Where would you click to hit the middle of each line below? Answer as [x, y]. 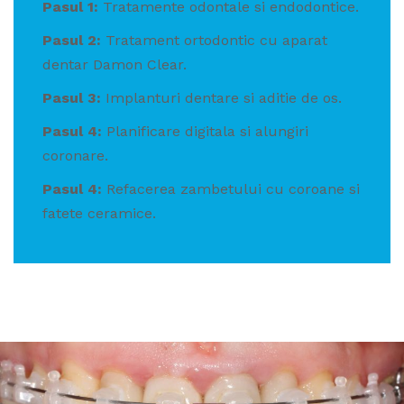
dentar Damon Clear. [115, 65]
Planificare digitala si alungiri [207, 132]
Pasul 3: [74, 98]
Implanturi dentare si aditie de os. [224, 98]
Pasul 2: [74, 41]
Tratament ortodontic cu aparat [216, 41]
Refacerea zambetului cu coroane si [233, 189]
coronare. [75, 156]
